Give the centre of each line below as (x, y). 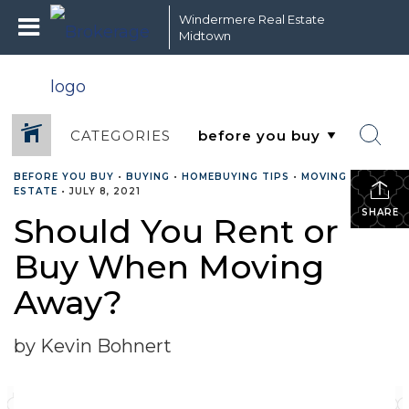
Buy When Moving (169, 267)
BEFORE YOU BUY (64, 177)
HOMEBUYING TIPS (236, 177)
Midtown (205, 36)
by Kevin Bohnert (93, 346)
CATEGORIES (121, 135)
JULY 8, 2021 (105, 191)
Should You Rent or (176, 231)
